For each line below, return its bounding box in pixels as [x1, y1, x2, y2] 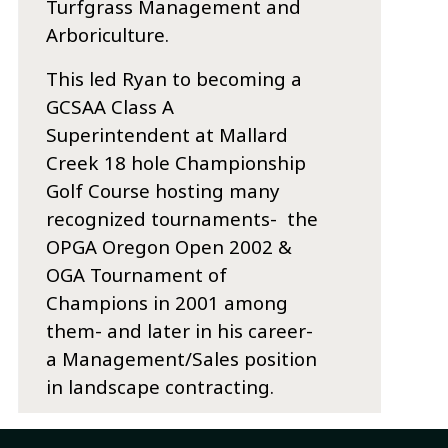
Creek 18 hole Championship [46, 150, 307, 176]
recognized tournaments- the [46, 206, 319, 232]
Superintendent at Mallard [46, 122, 289, 148]
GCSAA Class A [46, 94, 175, 120]
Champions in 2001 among [46, 290, 289, 316]
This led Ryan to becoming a [46, 66, 303, 92]
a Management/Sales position [46, 346, 318, 372]
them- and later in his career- [46, 318, 314, 344]
